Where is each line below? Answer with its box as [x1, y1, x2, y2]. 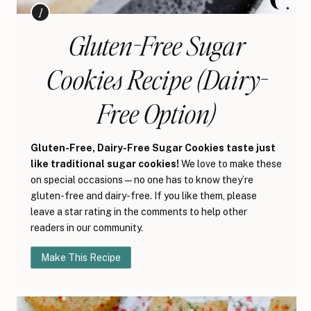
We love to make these [179, 158, 282, 170]
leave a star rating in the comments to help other [31, 206, 247, 218]
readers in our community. [31, 222, 143, 234]
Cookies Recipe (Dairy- [46, 62, 267, 96]
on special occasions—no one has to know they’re [31, 174, 253, 186]
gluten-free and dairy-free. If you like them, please [31, 190, 257, 202]
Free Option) [97, 96, 217, 131]
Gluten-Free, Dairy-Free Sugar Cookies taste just [31, 142, 276, 154]
